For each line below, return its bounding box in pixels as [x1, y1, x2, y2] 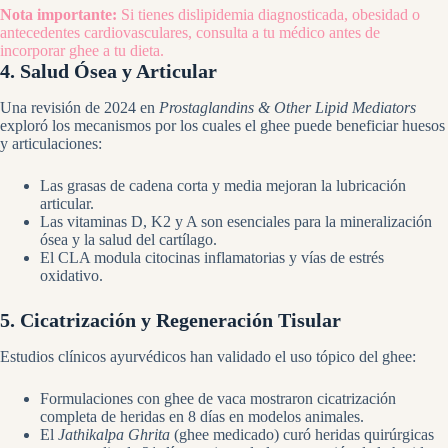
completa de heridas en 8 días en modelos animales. [40, 407, 364, 425]
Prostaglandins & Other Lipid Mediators [159, 98, 416, 116]
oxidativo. [40, 266, 103, 284]
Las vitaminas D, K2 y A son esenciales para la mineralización [40, 212, 432, 230]
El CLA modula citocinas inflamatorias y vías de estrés [40, 248, 384, 266]
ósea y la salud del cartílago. [40, 230, 217, 248]
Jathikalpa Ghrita [58, 425, 170, 443]
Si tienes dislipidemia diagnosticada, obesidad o [117, 5, 420, 23]
